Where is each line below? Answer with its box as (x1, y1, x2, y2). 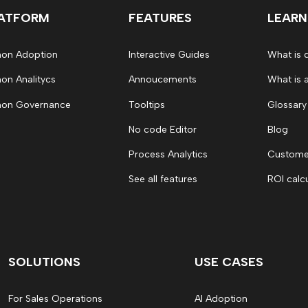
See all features (129, 173, 197, 186)
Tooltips (129, 98, 165, 111)
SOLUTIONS (8, 254, 80, 269)
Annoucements (129, 74, 197, 86)
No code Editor (129, 123, 197, 135)
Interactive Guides (129, 49, 210, 60)
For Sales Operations (8, 292, 102, 305)
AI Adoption (195, 292, 247, 305)
